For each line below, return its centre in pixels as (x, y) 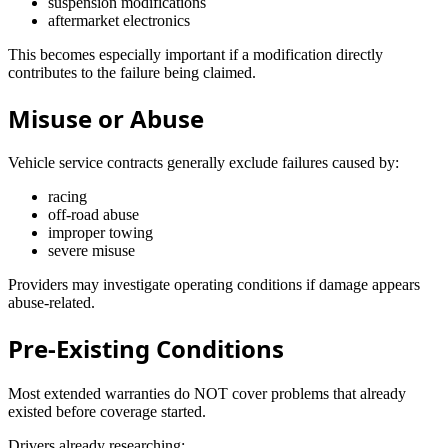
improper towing (100, 233)
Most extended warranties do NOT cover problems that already (207, 394)
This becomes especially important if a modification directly (195, 54)
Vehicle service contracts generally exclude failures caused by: (203, 163)
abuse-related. (51, 303)
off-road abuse (93, 215)
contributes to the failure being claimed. (132, 72)
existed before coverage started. (107, 412)
